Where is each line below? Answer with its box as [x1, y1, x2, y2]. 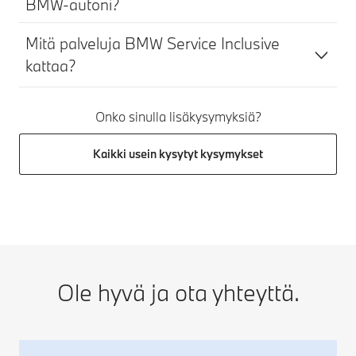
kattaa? [25, 56, 76, 75]
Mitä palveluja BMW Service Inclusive [25, 33, 280, 53]
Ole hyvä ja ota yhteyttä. [56, 277, 300, 308]
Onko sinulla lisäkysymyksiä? [95, 108, 261, 125]
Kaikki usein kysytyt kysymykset [93, 146, 263, 161]
